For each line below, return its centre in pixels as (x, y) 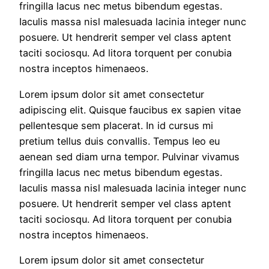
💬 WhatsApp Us (147, 14)
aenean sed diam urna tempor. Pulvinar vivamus (129, 156)
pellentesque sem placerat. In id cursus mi (116, 125)
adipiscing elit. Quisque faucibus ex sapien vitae (130, 110)
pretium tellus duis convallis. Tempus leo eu (119, 141)
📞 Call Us (147, 48)
